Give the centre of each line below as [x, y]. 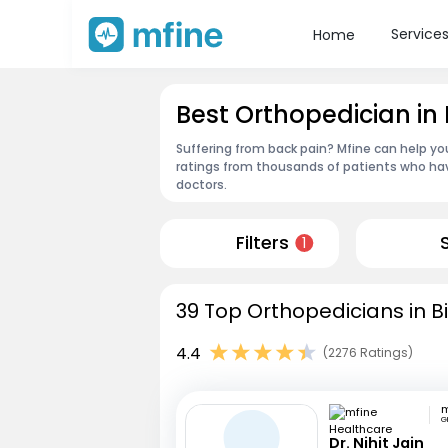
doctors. [201, 184]
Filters [262, 243]
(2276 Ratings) [368, 353]
